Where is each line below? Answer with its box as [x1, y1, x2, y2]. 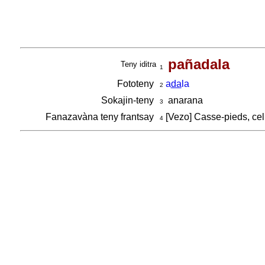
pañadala [167, 56, 230, 72]
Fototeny [117, 79, 156, 89]
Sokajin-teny [101, 95, 156, 105]
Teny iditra [120, 60, 156, 69]
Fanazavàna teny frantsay [45, 112, 156, 122]
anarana [163, 95, 203, 105]
